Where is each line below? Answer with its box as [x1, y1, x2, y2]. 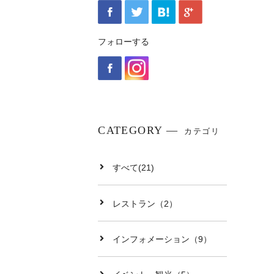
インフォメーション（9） [113, 234, 212, 244]
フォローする [98, 36, 150, 46]
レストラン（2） [113, 198, 178, 209]
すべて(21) [113, 163, 155, 173]
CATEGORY [98, 124, 163, 136]
